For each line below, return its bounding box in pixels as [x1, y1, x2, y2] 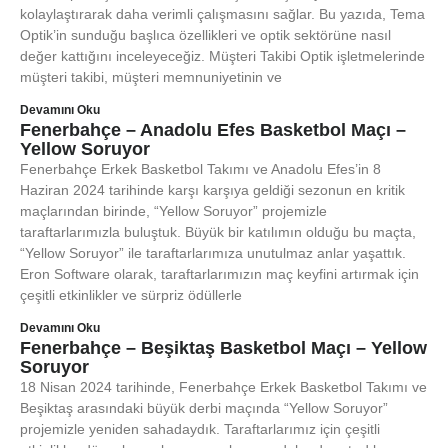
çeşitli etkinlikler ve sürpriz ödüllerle [20, 287, 242, 303]
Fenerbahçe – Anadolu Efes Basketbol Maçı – [20, 120, 406, 140]
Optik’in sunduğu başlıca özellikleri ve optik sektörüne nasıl [20, 27, 391, 43]
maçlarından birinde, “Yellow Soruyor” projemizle [20, 203, 327, 219]
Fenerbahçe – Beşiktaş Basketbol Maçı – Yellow [20, 338, 427, 358]
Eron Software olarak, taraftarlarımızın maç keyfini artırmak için [20, 266, 419, 282]
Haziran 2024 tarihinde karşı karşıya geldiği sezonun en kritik [20, 182, 405, 198]
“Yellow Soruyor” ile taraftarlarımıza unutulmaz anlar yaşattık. [20, 245, 406, 261]
